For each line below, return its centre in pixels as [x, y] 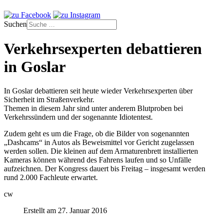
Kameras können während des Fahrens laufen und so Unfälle [98, 160]
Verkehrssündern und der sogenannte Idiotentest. [78, 117]
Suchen [15, 24]
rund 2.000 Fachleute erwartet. [51, 177]
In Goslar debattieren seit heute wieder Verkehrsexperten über [98, 91]
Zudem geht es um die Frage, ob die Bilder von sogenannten [97, 133]
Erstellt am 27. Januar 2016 [65, 210]
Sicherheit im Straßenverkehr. [49, 99]
